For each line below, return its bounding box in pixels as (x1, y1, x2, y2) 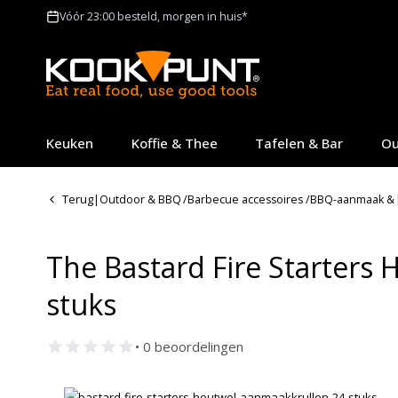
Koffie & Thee (131, 133, 218, 152)
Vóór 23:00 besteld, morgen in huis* (60, 9, 248, 24)
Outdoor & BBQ (99, 191, 181, 207)
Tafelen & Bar (255, 133, 343, 152)
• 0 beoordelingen (135, 338, 243, 356)
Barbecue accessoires (187, 191, 303, 207)
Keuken (46, 133, 93, 152)
